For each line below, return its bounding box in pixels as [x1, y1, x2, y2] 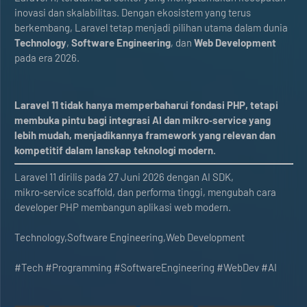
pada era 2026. [14, 51, 79, 64]
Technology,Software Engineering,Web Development [14, 231, 245, 243]
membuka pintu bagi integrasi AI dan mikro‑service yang [14, 114, 271, 126]
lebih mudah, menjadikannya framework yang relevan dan [14, 129, 275, 141]
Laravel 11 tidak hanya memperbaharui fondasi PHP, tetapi [14, 99, 278, 111]
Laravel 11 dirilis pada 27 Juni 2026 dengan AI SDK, [14, 171, 234, 183]
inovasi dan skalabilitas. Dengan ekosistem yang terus [14, 6, 251, 19]
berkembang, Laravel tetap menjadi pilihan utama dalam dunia [14, 21, 288, 34]
